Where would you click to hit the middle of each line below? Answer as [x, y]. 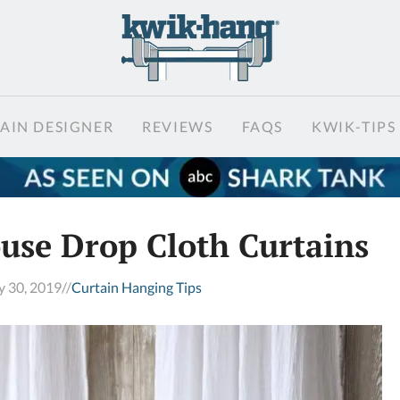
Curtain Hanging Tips [137, 287]
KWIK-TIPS [354, 126]
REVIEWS [178, 126]
